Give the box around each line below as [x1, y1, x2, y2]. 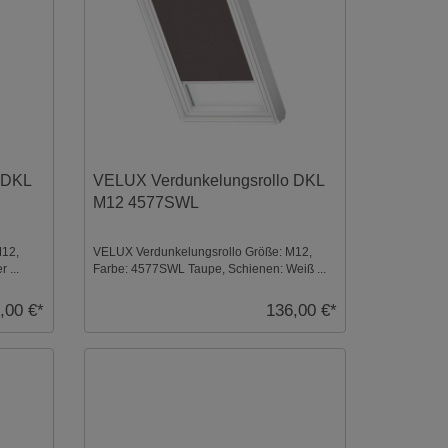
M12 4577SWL [92, 194, 199, 212]
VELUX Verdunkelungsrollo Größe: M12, [92, 245, 312, 260]
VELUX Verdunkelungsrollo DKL [92, 172, 324, 190]
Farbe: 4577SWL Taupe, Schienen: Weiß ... [92, 262, 326, 277]
